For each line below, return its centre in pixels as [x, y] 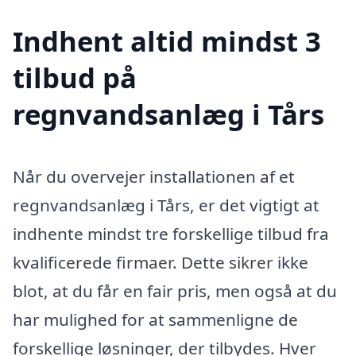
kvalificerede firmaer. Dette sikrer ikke [161, 262]
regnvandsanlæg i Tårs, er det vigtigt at [166, 205]
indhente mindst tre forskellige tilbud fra [171, 233]
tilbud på [75, 77]
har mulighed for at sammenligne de [155, 319]
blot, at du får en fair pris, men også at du [175, 290]
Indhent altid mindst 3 [167, 41]
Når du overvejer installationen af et [154, 176]
